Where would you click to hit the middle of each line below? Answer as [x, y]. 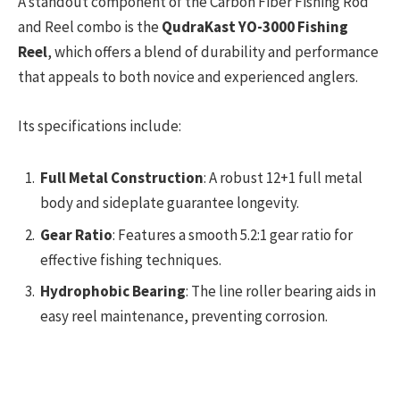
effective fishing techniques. [131, 259]
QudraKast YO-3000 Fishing [255, 27]
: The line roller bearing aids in [281, 292]
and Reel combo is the [90, 27]
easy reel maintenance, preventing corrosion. [184, 317]
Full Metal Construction [122, 178]
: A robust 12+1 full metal [283, 178]
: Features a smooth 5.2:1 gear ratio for [233, 234]
